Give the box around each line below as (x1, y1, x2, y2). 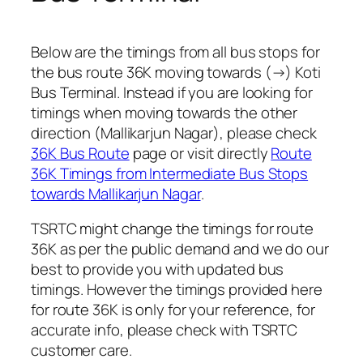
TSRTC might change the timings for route (31, 218, 314, 240)
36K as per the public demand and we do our (31, 238, 329, 260)
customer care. (31, 340, 132, 361)
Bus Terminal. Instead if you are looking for (31, 81, 313, 103)
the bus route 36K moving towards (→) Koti (31, 61, 321, 83)
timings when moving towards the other (31, 101, 298, 123)
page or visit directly (129, 142, 271, 164)
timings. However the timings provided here (31, 279, 322, 301)
